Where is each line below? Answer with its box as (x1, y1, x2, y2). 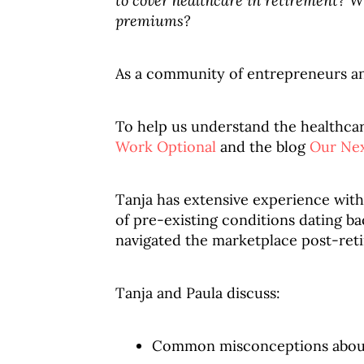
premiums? (115, 11, 195, 30)
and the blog (216, 137, 310, 156)
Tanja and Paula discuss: (115, 284, 280, 302)
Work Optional (115, 137, 216, 156)
